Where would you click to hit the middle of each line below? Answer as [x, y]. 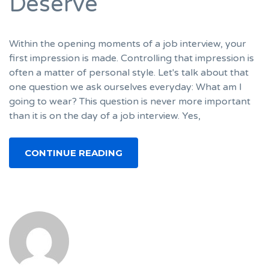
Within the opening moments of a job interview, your [128, 44]
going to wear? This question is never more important [130, 101]
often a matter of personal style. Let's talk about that [129, 72]
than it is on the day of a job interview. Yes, [105, 116]
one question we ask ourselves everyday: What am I [125, 87]
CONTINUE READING [74, 153]
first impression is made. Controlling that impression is [131, 58]
